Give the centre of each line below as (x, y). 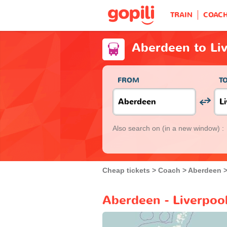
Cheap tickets (126, 170)
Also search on (137, 128)
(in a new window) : (193, 128)
